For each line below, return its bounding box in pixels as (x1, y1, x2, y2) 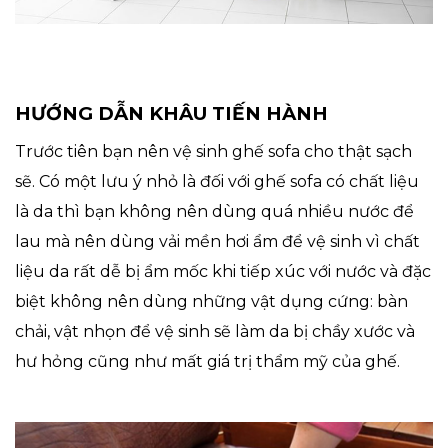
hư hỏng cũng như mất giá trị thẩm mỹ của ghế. (15, 351, 400, 371)
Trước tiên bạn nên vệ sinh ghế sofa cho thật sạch (15, 141, 412, 161)
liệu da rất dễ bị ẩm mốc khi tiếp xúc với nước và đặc (15, 261, 431, 281)
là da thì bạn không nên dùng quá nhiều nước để (15, 201, 414, 221)
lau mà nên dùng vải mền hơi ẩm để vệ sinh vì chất (15, 231, 420, 251)
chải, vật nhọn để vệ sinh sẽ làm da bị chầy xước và (15, 321, 415, 341)
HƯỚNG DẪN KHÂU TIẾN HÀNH (15, 101, 328, 125)
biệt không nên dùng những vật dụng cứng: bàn (15, 291, 408, 311)
